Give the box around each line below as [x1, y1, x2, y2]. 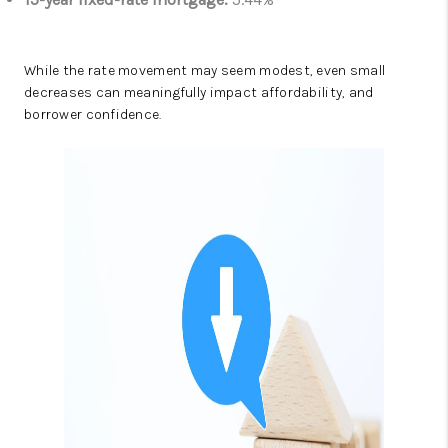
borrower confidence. [24, 106, 162, 123]
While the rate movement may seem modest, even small [24, 62, 386, 79]
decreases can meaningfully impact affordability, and [24, 84, 374, 101]
